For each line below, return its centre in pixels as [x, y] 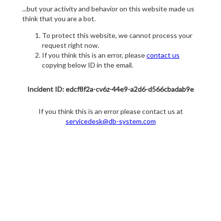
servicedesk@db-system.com [110, 121]
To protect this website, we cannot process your [117, 36]
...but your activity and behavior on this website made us [108, 9]
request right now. [71, 45]
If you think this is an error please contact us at [110, 111]
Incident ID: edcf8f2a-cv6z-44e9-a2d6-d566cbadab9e [110, 89]
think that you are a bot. [59, 19]
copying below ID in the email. [88, 65]
